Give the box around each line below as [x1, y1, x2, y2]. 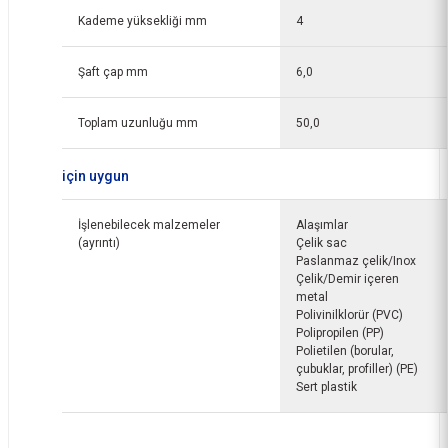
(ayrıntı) [78, 236, 120, 250]
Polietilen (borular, [296, 344, 394, 358]
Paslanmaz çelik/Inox [296, 254, 416, 268]
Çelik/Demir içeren [296, 272, 399, 286]
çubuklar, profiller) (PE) [296, 362, 418, 376]
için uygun [62, 168, 129, 184]
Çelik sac [296, 236, 347, 250]
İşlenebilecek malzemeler [78, 218, 220, 232]
